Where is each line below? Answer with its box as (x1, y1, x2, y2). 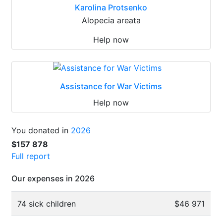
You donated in (11, 125, 71, 135)
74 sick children (17, 198, 76, 209)
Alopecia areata (81, 15, 141, 25)
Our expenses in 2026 (11, 173, 95, 183)
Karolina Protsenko (75, 2, 147, 12)
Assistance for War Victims (60, 81, 162, 91)
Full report (11, 151, 50, 161)
